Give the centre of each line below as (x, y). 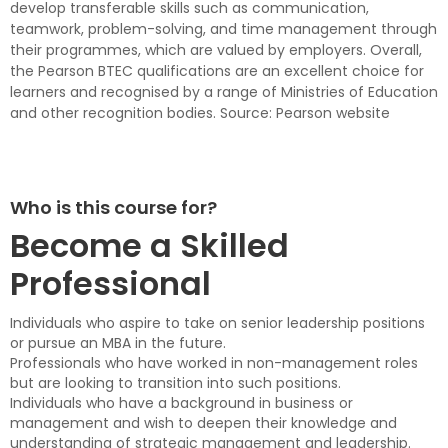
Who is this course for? (114, 208)
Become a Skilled (149, 246)
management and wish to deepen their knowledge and (203, 423)
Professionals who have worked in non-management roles (214, 363)
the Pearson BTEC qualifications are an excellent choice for (217, 71)
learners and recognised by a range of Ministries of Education (224, 92)
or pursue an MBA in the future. (118, 343)
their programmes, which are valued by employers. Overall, (216, 50)
